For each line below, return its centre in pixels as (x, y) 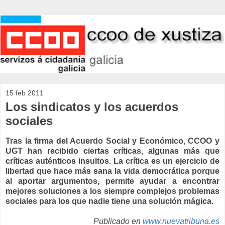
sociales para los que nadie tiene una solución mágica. (109, 201)
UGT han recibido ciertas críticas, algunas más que (113, 151)
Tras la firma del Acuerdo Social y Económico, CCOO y (113, 141)
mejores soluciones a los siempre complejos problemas (113, 191)
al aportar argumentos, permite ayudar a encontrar (113, 181)
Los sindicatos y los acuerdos (92, 107)
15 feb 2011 (24, 93)
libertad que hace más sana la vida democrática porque (113, 171)
